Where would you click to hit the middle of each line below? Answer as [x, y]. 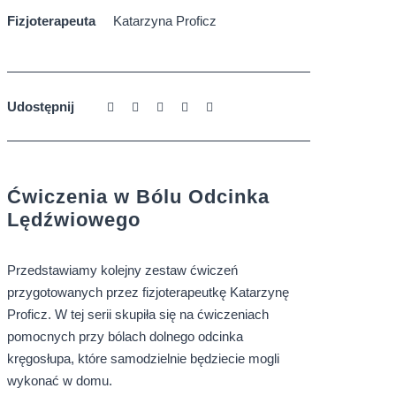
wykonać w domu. [59, 381]
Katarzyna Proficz [164, 21]
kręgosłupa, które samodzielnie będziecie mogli [143, 358]
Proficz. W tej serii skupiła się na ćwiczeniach [137, 314]
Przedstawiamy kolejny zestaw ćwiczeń [122, 270]
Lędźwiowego [73, 220]
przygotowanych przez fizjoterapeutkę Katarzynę [148, 292]
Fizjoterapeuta [51, 21]
